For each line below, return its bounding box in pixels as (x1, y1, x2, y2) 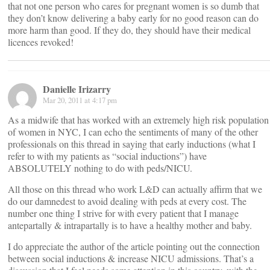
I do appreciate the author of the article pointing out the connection (8, 240, 260, 253)
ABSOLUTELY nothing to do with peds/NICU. (8, 162, 192, 174)
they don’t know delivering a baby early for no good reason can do (8, 11, 259, 24)
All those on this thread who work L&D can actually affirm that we (8, 183, 262, 195)
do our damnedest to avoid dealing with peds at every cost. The (8, 195, 246, 207)
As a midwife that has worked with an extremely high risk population (8, 113, 269, 126)
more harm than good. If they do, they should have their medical (8, 24, 251, 36)
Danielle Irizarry (43, 82, 111, 96)
